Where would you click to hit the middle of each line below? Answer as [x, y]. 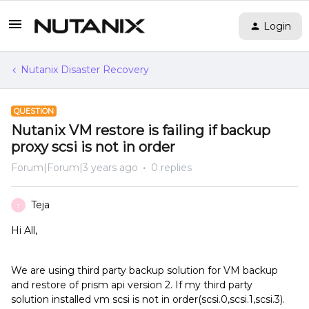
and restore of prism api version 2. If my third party [132, 285]
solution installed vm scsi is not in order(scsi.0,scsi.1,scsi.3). [149, 299]
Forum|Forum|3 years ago [74, 168]
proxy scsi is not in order [93, 147]
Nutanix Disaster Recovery [85, 70]
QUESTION [34, 111]
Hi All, [24, 230]
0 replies [171, 168]
